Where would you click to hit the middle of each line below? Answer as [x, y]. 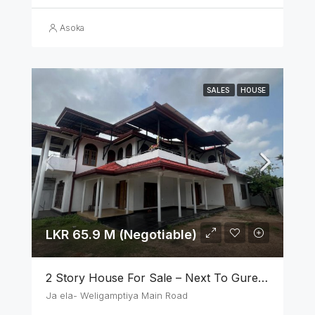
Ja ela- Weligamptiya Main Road [117, 295]
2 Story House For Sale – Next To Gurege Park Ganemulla [263, 277]
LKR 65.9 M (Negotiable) [121, 234]
